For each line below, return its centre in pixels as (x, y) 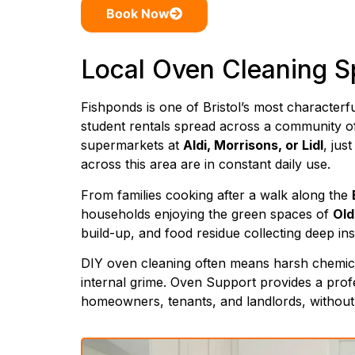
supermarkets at (132, 145)
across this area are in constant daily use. (206, 164)
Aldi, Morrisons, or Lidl (253, 145)
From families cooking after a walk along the (216, 195)
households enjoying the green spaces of (207, 214)
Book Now (138, 14)
